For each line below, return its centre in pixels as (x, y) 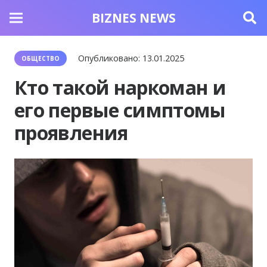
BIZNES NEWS (133, 18)
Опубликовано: (111, 58)
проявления (71, 133)
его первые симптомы (120, 110)
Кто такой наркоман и (120, 87)
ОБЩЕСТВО (41, 58)
